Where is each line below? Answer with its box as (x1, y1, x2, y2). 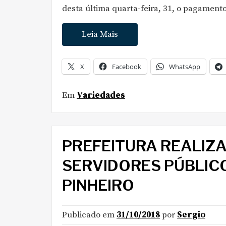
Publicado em (62, 209, 117, 220)
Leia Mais (82, 29, 118, 40)
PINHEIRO (62, 176, 134, 194)
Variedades (77, 89, 125, 101)
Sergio (177, 209, 205, 220)
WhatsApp (169, 62, 200, 71)
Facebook (112, 62, 141, 71)
